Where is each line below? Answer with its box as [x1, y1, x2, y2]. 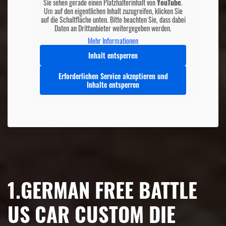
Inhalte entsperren [87, 79, 139, 90]
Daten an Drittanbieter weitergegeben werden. [54, 23, 172, 34]
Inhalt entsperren [88, 50, 138, 61]
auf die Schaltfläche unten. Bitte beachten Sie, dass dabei [40, 14, 186, 25]
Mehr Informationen [88, 35, 138, 46]
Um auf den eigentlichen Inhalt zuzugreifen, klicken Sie [43, 6, 183, 17]
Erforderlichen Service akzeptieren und [58, 71, 168, 82]
